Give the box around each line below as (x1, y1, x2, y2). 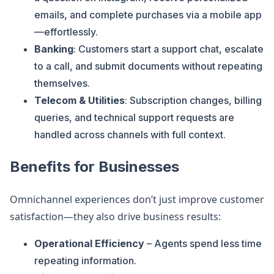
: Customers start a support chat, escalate (73, 43, 264, 55)
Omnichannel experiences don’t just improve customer (10, 193, 264, 206)
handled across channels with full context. (34, 128, 226, 141)
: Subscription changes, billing (125, 94, 262, 106)
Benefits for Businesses (10, 158, 179, 176)
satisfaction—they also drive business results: (10, 210, 221, 223)
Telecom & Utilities (34, 94, 125, 106)
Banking (34, 43, 73, 55)
